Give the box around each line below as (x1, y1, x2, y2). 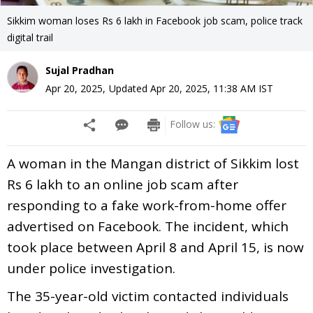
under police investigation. (7, 259, 175, 277)
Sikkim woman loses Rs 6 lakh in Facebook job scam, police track (7, 13, 303, 27)
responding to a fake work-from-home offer (7, 196, 286, 214)
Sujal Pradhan (45, 63, 114, 77)
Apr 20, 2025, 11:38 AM (150, 81, 256, 95)
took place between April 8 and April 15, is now (7, 238, 304, 256)
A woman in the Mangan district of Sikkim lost (7, 154, 299, 173)
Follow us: (170, 117, 215, 131)
